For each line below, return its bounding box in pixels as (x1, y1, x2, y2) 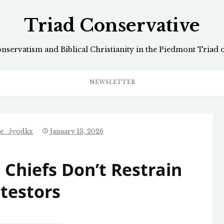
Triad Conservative (24, 15, 200, 36)
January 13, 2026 (50, 127, 104, 135)
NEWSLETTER (89, 78, 135, 86)
